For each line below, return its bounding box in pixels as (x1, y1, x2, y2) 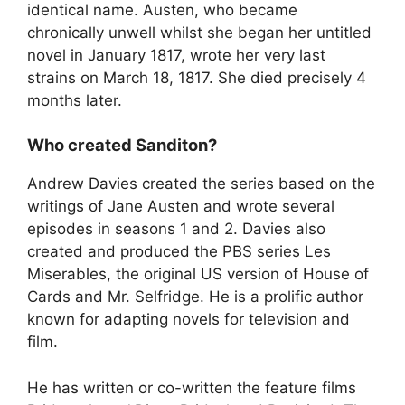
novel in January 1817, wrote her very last (27, 45, 325, 64)
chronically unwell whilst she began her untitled (27, 23, 372, 42)
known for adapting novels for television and (27, 310, 350, 329)
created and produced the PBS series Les (27, 242, 331, 261)
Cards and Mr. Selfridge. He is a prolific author (27, 287, 363, 306)
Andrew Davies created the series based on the (27, 174, 375, 193)
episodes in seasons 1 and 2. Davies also (27, 220, 325, 239)
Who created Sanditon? (27, 135, 217, 155)
